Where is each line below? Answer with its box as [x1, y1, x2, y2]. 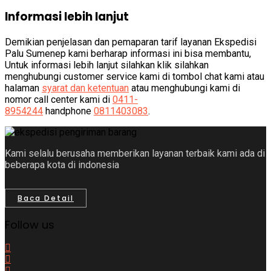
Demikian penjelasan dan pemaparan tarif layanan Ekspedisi [5, 36, 256, 48]
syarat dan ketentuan [42, 82, 129, 94]
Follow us [5, 217, 54, 233]
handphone [45, 105, 91, 117]
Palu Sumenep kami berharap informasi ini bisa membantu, [5, 48, 251, 60]
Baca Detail [18, 193, 74, 204]
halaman [5, 82, 39, 94]
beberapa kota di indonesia [5, 159, 119, 171]
